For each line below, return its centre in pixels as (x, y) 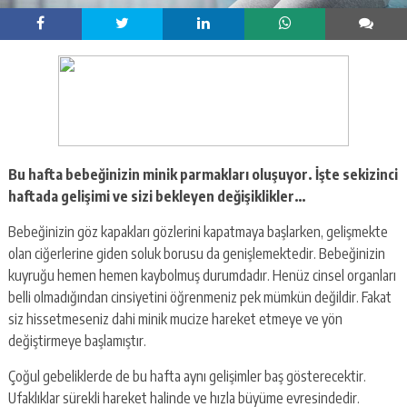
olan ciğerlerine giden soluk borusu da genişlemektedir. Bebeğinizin (196, 253)
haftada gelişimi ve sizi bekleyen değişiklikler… (157, 196)
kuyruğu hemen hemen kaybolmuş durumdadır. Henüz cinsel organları (202, 275)
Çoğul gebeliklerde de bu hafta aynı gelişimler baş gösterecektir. (187, 376)
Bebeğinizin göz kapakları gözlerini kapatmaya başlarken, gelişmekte (198, 231)
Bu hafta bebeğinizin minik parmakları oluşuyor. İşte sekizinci (203, 174)
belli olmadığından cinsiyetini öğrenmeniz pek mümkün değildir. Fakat (199, 297)
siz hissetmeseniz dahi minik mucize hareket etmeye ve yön (175, 318)
